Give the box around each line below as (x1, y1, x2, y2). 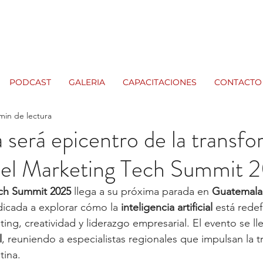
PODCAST (9, 77, 51, 87)
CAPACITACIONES (123, 77, 197, 87)
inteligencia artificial (121, 201, 213, 214)
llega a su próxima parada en (71, 185, 212, 198)
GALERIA (69, 77, 105, 87)
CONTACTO (214, 77, 262, 87)
